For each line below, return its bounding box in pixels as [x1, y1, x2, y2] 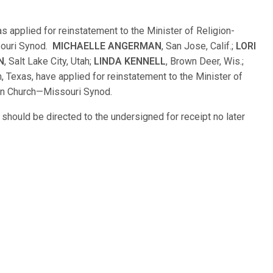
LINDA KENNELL [94, 55, 166, 67]
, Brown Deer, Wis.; [166, 55, 244, 67]
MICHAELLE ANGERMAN [52, 40, 162, 52]
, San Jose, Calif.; [161, 40, 236, 52]
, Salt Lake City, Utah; [4, 55, 94, 67]
